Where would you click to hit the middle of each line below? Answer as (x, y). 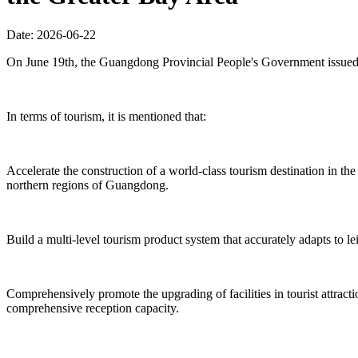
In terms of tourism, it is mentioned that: (106, 116)
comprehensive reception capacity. (93, 308)
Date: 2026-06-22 (51, 34)
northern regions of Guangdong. (88, 185)
